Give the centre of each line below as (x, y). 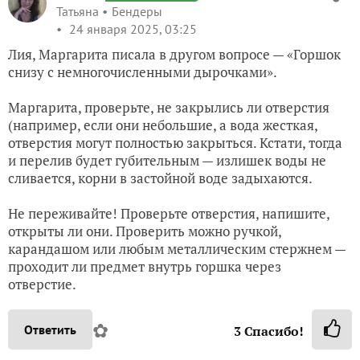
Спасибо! (272, 331)
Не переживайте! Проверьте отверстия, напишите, (169, 213)
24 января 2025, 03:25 (131, 29)
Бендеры (137, 11)
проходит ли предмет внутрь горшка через (145, 266)
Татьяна (78, 11)
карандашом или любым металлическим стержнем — (177, 249)
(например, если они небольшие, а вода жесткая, (163, 125)
